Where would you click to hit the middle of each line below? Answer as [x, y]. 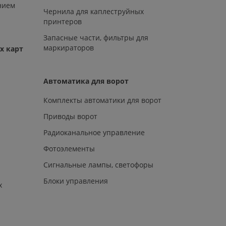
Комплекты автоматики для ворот [103, 100]
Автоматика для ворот [86, 81]
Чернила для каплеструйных [94, 11]
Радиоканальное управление [94, 132]
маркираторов [69, 47]
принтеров [63, 21]
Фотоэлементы [69, 148]
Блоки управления [76, 181]
